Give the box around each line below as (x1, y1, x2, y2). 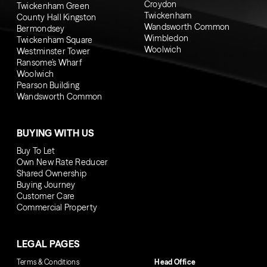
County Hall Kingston (16, 11, 97, 23)
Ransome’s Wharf (16, 57, 82, 68)
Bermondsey (16, 23, 65, 34)
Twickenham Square (16, 34, 93, 45)
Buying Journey (16, 179, 76, 190)
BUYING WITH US (16, 126, 95, 139)
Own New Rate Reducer (16, 156, 108, 167)
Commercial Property (16, 201, 98, 213)
